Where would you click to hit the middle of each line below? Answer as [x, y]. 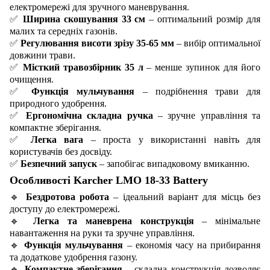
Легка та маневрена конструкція [114, 221]
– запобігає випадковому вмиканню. [173, 163]
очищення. [32, 79]
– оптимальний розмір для [203, 19]
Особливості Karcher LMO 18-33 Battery [109, 180]
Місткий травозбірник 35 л [83, 67]
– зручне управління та [206, 115]
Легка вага [57, 139]
